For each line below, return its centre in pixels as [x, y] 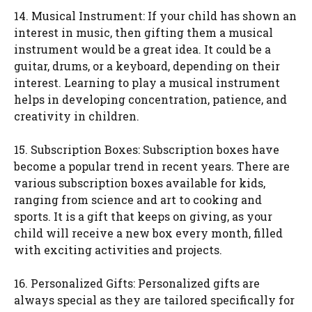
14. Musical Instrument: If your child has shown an [155, 15]
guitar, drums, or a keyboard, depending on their [147, 65]
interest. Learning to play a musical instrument [147, 82]
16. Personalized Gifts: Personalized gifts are [137, 283]
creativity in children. [77, 116]
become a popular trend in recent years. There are [152, 166]
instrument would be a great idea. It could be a [142, 49]
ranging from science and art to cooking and [138, 199]
